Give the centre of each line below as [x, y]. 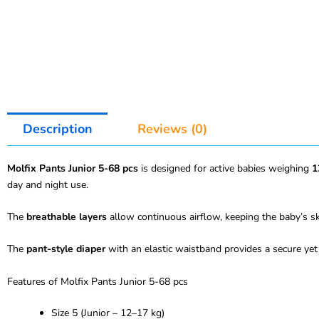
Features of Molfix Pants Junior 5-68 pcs [98, 281]
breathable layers [67, 216]
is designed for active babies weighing [225, 168]
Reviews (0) [172, 129]
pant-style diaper [66, 249]
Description [57, 129]
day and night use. [48, 184]
